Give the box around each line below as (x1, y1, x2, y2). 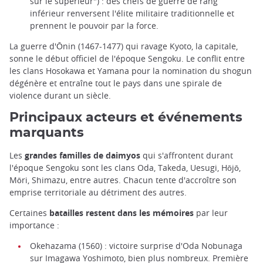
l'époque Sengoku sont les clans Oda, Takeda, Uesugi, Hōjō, (9, 162, 241, 174)
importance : (9, 220, 59, 231)
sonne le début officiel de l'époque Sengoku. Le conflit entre (9, 52, 245, 64)
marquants (9, 126, 84, 140)
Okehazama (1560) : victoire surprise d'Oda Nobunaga (30, 240, 242, 252)
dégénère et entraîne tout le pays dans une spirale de (9, 77, 222, 89)
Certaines (9, 207, 49, 219)
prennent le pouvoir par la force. (30, 19, 159, 31)
